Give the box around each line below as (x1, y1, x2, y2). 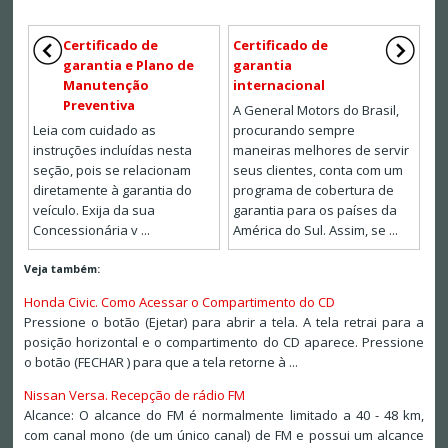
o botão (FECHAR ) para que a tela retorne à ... (23, 353, 298, 372)
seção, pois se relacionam (32, 161, 191, 180)
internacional (233, 76, 325, 95)
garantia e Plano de (62, 56, 194, 75)
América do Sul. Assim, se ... (233, 221, 398, 240)
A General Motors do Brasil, (233, 101, 399, 120)
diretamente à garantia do (32, 181, 192, 200)
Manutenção (62, 76, 149, 95)
